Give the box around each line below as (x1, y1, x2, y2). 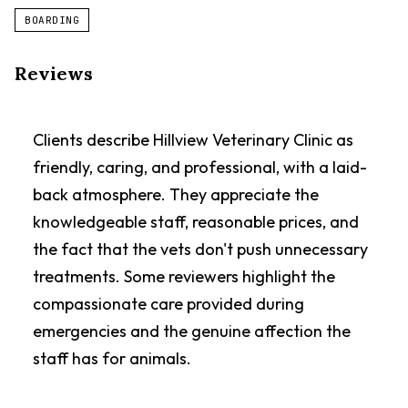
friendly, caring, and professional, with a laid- (33, 157, 367, 178)
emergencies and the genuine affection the (33, 321, 351, 342)
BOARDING (25, 14, 80, 26)
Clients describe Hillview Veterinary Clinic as (33, 129, 353, 150)
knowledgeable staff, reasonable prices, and (33, 211, 359, 232)
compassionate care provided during (33, 293, 304, 314)
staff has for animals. (33, 348, 191, 369)
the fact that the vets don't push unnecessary (33, 239, 368, 260)
